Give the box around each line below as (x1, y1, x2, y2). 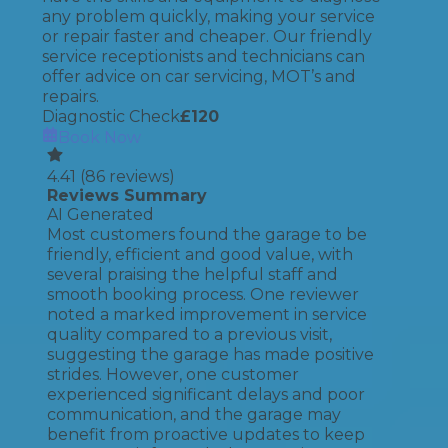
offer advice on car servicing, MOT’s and (42, 67, 356, 86)
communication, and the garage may (47, 405, 341, 424)
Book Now (58, 128, 141, 147)
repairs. (42, 87, 99, 106)
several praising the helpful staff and (47, 265, 338, 284)
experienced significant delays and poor (47, 385, 365, 404)
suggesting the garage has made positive (47, 345, 374, 364)
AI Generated (47, 205, 154, 224)
